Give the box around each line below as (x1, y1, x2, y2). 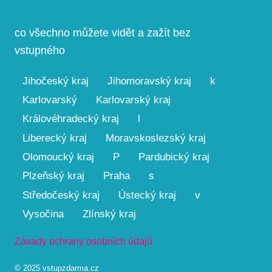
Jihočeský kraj (22, 75, 89, 87)
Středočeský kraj (22, 189, 100, 201)
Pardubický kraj (138, 151, 209, 163)
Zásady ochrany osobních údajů (15, 236, 152, 247)
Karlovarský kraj (95, 93, 171, 106)
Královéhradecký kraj (22, 113, 119, 125)
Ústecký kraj (118, 189, 176, 201)
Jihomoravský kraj (107, 75, 191, 87)
